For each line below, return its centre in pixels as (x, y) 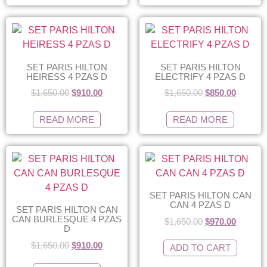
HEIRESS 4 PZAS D (67, 76)
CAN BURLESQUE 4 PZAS (67, 219)
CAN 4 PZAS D (200, 205)
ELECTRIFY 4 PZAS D (200, 76)
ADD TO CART (200, 248)
